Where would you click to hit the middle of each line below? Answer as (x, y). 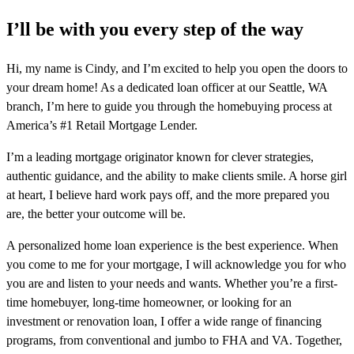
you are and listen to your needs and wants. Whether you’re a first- (172, 284)
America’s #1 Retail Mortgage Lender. (102, 126)
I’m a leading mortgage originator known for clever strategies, (160, 157)
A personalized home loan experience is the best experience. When (172, 246)
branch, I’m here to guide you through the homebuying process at (169, 107)
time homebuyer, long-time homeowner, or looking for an (149, 303)
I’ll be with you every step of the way (155, 30)
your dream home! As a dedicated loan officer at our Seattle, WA (167, 88)
